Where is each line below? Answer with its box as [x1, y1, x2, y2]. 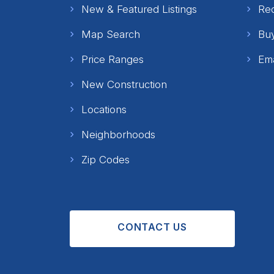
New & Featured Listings [81, 3, 197, 15]
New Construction [81, 78, 167, 91]
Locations [81, 103, 127, 116]
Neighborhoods [81, 128, 155, 141]
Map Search [81, 28, 140, 40]
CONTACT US [117, 221, 187, 233]
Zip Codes [81, 154, 130, 166]
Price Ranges [81, 53, 144, 65]
